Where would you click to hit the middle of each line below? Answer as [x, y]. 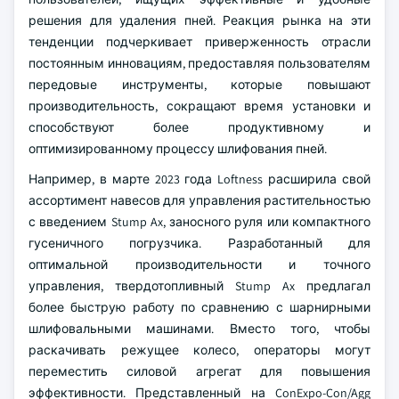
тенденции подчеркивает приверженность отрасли [199, 42]
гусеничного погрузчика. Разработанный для [199, 243]
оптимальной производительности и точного [199, 265]
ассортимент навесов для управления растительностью [199, 200]
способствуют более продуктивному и [199, 127]
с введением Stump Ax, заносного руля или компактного [199, 222]
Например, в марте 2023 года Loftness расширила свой [199, 179]
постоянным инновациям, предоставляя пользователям [199, 63]
